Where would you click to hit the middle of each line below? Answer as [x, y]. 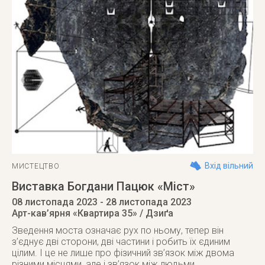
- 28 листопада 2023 [145, 202]
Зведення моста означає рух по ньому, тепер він [118, 230]
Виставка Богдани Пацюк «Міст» [104, 186]
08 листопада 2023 [55, 202]
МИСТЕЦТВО [36, 166]
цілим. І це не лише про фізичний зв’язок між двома [123, 253]
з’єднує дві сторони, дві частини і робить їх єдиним [121, 242]
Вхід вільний [229, 166]
